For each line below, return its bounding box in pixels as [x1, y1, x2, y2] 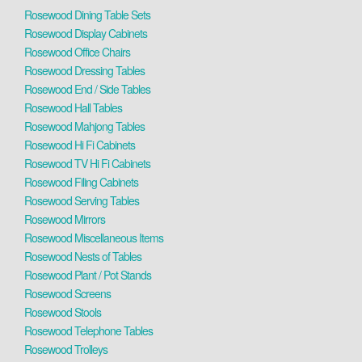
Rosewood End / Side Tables [24, 81, 150, 97]
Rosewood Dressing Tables [24, 62, 145, 78]
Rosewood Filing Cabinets [24, 174, 138, 190]
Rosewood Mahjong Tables [24, 118, 145, 134]
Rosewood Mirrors [24, 211, 105, 227]
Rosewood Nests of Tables [24, 248, 141, 264]
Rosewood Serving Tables [24, 192, 139, 208]
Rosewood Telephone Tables [24, 322, 153, 339]
